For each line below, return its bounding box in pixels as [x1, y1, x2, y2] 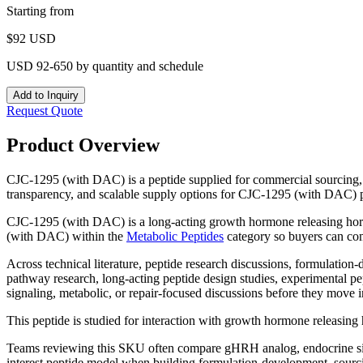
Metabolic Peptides [126, 228, 224, 243]
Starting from [6, 3, 74, 18]
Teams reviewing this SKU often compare [6, 340, 224, 355]
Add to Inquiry [13, 88, 79, 101]
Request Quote [6, 103, 83, 117]
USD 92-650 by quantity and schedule [6, 58, 203, 73]
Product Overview [6, 134, 160, 156]
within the [69, 228, 123, 243]
